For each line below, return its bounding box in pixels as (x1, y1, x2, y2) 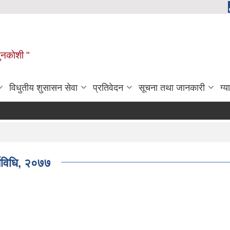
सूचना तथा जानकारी (139, 83, 205, 93)
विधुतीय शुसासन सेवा (9, 83, 78, 93)
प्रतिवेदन (93, 83, 123, 93)
